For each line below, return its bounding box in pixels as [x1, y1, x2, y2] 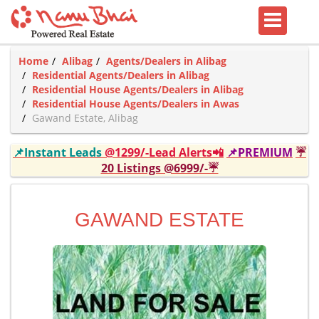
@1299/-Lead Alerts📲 [105, 145, 224, 160]
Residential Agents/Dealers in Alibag [32, 68, 209, 82]
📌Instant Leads [13, 145, 105, 160]
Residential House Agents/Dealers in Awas [32, 97, 239, 110]
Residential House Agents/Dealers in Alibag [32, 83, 244, 96]
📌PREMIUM [226, 145, 293, 160]
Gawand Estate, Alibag [32, 111, 138, 125]
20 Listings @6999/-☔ [100, 160, 219, 176]
